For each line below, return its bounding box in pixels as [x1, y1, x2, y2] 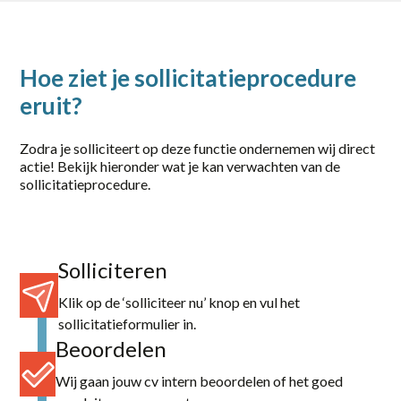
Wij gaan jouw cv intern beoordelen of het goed [55, 371, 344, 389]
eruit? [20, 91, 83, 120]
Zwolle [63, 5, 105, 23]
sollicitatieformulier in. [57, 314, 196, 332]
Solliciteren [57, 256, 167, 283]
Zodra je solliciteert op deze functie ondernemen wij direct [20, 139, 376, 157]
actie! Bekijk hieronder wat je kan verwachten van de [20, 157, 341, 175]
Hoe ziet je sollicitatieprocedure [20, 64, 357, 92]
